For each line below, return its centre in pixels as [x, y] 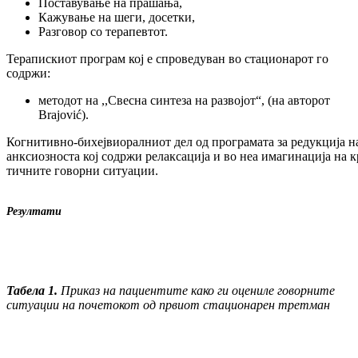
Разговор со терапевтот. [103, 32]
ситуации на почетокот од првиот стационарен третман [168, 305]
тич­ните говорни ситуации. [82, 171]
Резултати [34, 212]
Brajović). [64, 115]
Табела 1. [34, 291]
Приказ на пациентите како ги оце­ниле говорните [198, 291]
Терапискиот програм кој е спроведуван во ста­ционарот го [167, 59]
